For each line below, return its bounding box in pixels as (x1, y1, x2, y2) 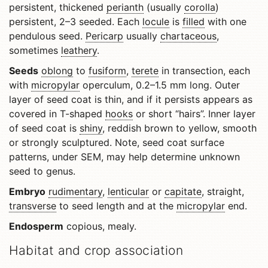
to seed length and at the (56, 200, 176, 212)
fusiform (89, 65, 126, 77)
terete (132, 65, 159, 77)
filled (182, 16, 205, 28)
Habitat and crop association (9, 243, 183, 258)
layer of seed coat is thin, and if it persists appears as (9, 93, 252, 105)
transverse (9, 200, 56, 212)
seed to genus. (9, 165, 75, 177)
